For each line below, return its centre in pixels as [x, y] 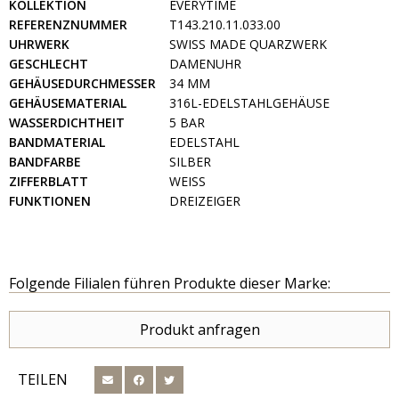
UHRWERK [39, 44]
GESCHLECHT [49, 63]
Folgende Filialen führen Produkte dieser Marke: [170, 283]
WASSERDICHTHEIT [67, 122]
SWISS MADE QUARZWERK [248, 44]
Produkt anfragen [199, 329]
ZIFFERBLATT [49, 181]
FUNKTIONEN [50, 200]
